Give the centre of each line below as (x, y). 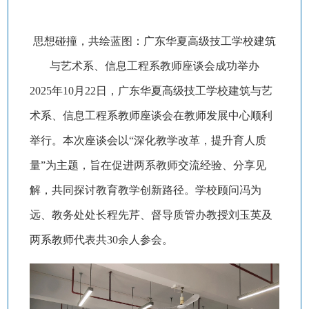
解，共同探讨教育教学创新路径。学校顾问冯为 (145, 190)
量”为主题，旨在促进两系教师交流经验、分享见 (148, 166)
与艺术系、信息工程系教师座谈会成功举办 (154, 66)
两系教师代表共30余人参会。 (101, 240)
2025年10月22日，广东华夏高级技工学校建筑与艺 (151, 91)
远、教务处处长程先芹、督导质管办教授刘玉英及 (151, 215)
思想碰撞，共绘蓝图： (88, 41)
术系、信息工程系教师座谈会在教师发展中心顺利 (151, 116)
